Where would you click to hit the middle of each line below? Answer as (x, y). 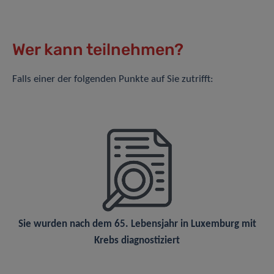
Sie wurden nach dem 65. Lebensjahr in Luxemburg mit (137, 224)
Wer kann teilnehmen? (98, 50)
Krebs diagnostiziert (137, 241)
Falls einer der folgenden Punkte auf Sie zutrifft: (113, 80)
